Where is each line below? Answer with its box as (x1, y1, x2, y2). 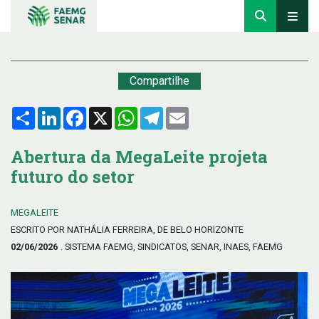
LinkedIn (61, 105, 103, 119)
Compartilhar (35, 105, 98, 119)
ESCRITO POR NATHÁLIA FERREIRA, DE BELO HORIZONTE (11, 224, 244, 235)
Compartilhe (130, 74, 189, 88)
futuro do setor (11, 165, 135, 188)
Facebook (86, 105, 135, 119)
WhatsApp (137, 105, 189, 119)
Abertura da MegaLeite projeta (11, 145, 268, 168)
